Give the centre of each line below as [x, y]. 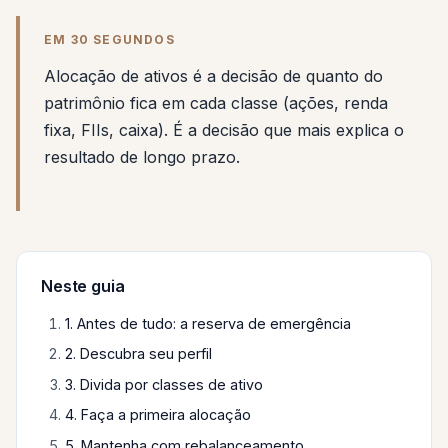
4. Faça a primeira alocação [158, 415]
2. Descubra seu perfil [138, 354]
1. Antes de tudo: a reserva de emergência [208, 323]
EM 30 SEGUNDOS [109, 39]
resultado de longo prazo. [142, 157]
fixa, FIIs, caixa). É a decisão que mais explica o [224, 130]
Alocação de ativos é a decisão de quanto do [213, 76]
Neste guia [83, 286]
